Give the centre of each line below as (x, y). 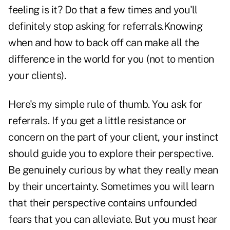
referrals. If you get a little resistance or (97, 121)
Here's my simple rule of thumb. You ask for (105, 104)
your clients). (37, 76)
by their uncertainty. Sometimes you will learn (111, 187)
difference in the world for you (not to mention (111, 59)
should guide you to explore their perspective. (111, 154)
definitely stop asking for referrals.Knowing (105, 26)
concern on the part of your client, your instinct (113, 137)
